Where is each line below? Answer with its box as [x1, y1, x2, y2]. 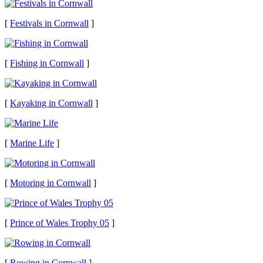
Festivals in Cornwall [10, 18, 89, 29]
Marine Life [10, 138, 54, 149]
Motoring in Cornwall [10, 178, 91, 188]
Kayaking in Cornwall [10, 98, 93, 109]
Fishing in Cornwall [10, 58, 84, 69]
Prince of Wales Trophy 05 [10, 218, 109, 228]
